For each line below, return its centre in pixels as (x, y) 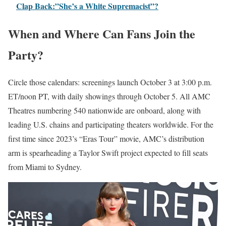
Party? (26, 54)
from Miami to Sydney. (45, 167)
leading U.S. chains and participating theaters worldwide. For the (111, 125)
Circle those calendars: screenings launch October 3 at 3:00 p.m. (110, 82)
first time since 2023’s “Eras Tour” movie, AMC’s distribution (106, 139)
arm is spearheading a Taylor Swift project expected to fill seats (108, 153)
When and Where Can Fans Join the (102, 33)
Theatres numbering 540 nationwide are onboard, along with (104, 110)
